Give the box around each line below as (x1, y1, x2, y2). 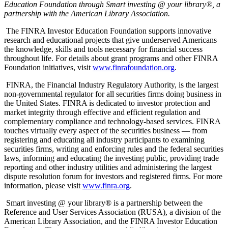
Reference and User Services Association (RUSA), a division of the (4, 207, 221, 216)
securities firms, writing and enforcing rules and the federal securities (4, 144, 223, 153)
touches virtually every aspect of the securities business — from (4, 126, 207, 135)
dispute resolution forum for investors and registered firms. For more (4, 172, 222, 181)
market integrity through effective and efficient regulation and (4, 107, 201, 117)
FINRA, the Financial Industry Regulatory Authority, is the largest (4, 80, 218, 89)
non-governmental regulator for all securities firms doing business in (4, 89, 221, 98)
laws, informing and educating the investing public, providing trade (4, 153, 219, 162)
